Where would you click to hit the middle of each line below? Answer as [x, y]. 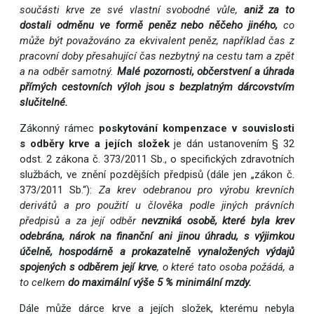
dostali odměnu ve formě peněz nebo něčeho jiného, [149, 26]
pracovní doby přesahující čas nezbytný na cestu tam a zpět [157, 56]
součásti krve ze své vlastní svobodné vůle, [129, 10]
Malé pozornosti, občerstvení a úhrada [206, 72]
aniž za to [266, 10]
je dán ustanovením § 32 [234, 144]
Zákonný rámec [59, 129]
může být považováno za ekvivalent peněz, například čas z [157, 41]
